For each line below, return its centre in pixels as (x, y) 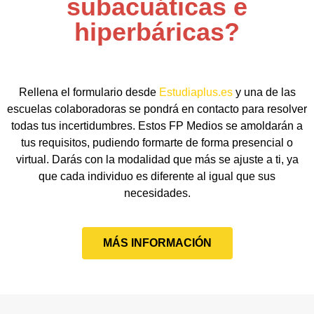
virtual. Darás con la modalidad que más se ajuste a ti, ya (157, 159)
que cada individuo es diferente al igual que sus (157, 176)
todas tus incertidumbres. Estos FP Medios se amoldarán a (157, 126)
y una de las (264, 92)
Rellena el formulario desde (89, 92)
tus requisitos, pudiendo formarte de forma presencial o (157, 143)
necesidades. (157, 193)
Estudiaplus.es (196, 92)
